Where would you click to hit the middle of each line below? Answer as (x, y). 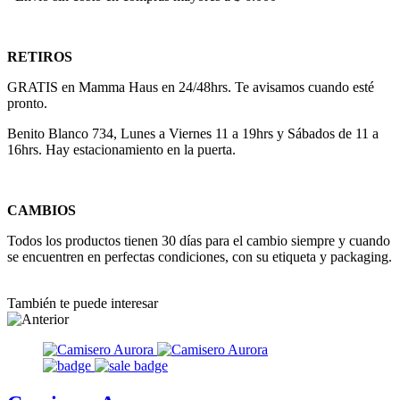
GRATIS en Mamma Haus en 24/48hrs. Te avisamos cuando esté (191, 87)
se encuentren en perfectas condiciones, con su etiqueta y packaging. (200, 256)
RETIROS (40, 56)
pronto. (27, 103)
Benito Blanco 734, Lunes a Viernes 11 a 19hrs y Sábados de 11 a (193, 133)
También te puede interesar (83, 303)
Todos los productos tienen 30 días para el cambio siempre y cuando (199, 240)
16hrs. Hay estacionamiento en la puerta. (121, 149)
